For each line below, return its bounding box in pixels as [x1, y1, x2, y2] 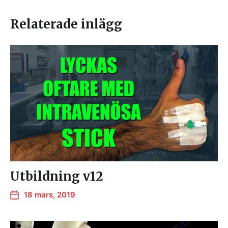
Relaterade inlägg [10, 16, 122, 32]
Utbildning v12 [10, 168, 103, 185]
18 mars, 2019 [24, 190, 75, 200]
